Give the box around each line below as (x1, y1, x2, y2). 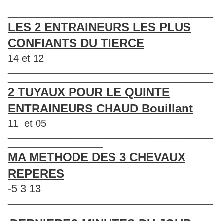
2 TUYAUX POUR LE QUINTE (8, 85, 170, 99)
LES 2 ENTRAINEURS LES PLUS (8, 20, 191, 34)
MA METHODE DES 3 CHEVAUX (8, 150, 185, 164)
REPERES (8, 166, 64, 180)
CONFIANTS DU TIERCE (8, 36, 144, 50)
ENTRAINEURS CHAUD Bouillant (8, 101, 193, 115)
